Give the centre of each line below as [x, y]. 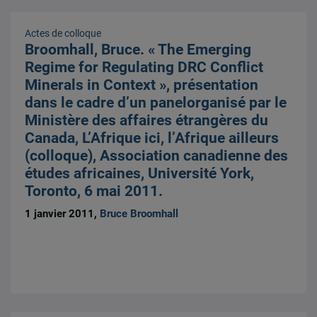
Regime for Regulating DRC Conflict [144, 68]
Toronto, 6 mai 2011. [94, 191]
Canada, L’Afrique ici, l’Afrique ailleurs [152, 138]
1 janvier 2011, [63, 213]
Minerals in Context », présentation [142, 85]
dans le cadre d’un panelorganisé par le [156, 103]
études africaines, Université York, [140, 174]
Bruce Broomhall [139, 213]
